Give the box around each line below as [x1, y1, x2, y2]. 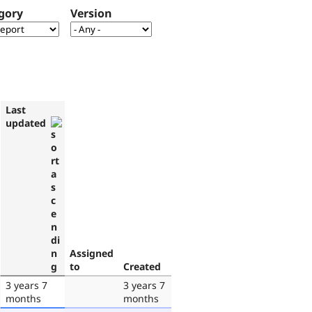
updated [6, 116, 46, 130]
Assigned [70, 246, 114, 260]
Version [70, 6, 112, 22]
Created [123, 259, 161, 273]
